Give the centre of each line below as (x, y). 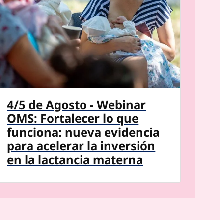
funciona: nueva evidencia (83, 132)
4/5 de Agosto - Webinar (77, 104)
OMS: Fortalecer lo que (73, 118)
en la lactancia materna (75, 159)
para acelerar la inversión (81, 145)
